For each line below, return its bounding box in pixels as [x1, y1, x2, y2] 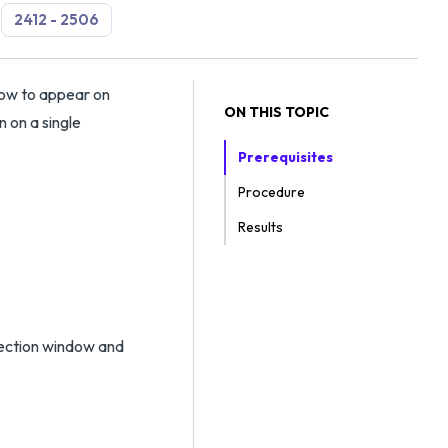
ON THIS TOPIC [224, 103, 329, 121]
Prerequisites [238, 148, 333, 166]
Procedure [238, 183, 305, 201]
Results [238, 218, 283, 236]
